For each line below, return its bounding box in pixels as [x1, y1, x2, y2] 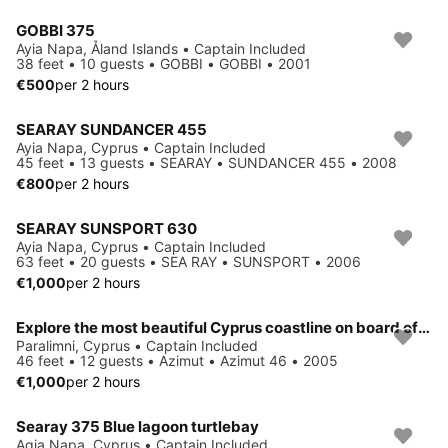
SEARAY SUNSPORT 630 [16, 218, 197, 238]
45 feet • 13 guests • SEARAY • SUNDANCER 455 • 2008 [16, 153, 397, 171]
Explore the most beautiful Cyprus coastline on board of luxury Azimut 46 [418, 317, 430, 337]
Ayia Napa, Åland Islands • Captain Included [16, 39, 306, 57]
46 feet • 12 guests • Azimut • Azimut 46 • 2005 [16, 351, 338, 369]
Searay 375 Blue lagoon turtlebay [16, 416, 259, 436]
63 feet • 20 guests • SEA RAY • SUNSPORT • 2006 [16, 252, 361, 270]
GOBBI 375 [16, 20, 95, 40]
